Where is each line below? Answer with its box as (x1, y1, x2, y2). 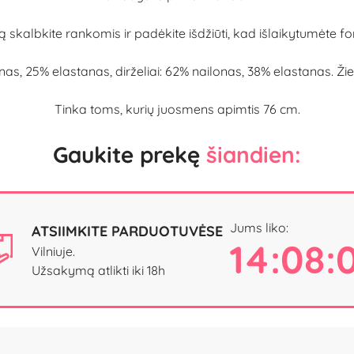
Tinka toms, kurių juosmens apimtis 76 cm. (54, 101, 300, 118)
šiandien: (206, 141, 301, 169)
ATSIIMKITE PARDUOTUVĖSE (31, 221, 223, 240)
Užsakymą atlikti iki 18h (31, 262, 165, 278)
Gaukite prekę (53, 141, 206, 169)
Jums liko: (233, 219, 292, 235)
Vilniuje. (31, 243, 75, 259)
